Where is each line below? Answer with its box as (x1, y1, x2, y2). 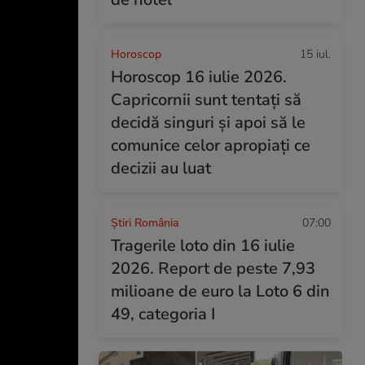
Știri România (111, 215, 178, 231)
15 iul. (300, 46, 331, 62)
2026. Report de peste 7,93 (111, 257, 315, 279)
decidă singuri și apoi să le (111, 112, 306, 134)
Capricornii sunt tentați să (111, 89, 301, 111)
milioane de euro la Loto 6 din (111, 280, 330, 302)
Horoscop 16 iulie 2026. (111, 66, 287, 88)
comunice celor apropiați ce (111, 134, 310, 156)
